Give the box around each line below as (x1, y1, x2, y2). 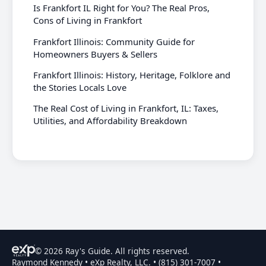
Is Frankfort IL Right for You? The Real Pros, (33, 2, 210, 14)
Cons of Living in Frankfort (33, 14, 142, 27)
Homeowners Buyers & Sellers (33, 47, 158, 60)
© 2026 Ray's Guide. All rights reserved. (34, 245, 189, 256)
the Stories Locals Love (33, 81, 127, 93)
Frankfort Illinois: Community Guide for (33, 35, 195, 47)
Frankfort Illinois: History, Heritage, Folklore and (33, 68, 231, 81)
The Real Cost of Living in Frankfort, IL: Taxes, (33, 102, 219, 115)
